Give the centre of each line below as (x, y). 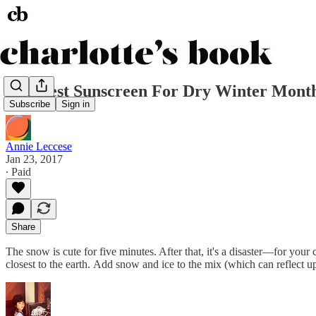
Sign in (75, 104)
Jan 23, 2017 (34, 159)
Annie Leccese (39, 146)
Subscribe (30, 104)
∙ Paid (18, 171)
